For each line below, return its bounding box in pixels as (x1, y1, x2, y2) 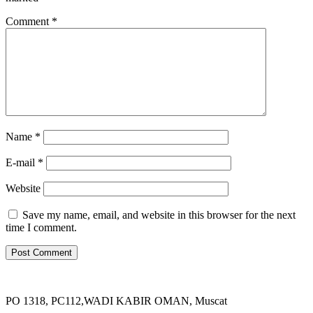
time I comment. (6, 221, 77, 233)
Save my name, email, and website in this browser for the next (22, 209, 296, 221)
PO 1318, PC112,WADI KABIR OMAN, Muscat (6, 295, 227, 307)
